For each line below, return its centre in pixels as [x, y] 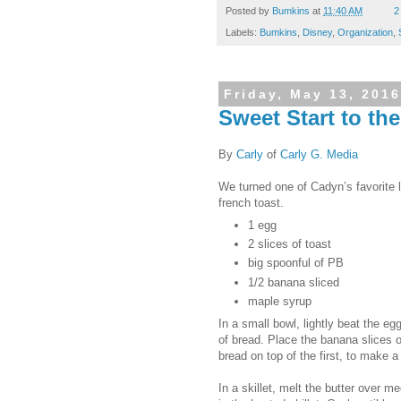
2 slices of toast [290, 244]
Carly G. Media [319, 155]
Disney [317, 32]
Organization [365, 32]
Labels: [243, 32]
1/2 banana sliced [294, 282]
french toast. [251, 203]
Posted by [249, 10]
